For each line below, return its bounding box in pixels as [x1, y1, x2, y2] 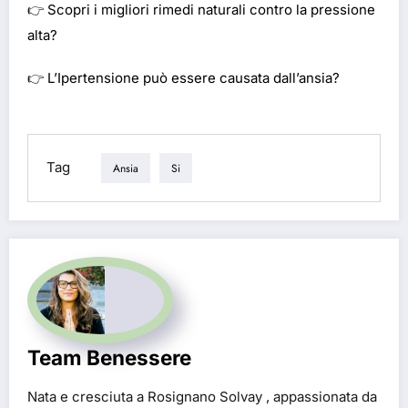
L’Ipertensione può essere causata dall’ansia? [47, 69, 340, 87]
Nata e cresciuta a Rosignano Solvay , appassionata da [27, 388, 377, 406]
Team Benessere [27, 345, 191, 371]
